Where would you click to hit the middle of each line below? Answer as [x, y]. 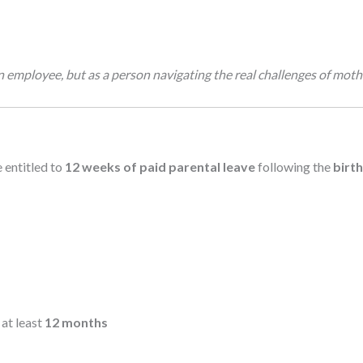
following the [294, 166]
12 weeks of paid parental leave [160, 166]
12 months [76, 322]
